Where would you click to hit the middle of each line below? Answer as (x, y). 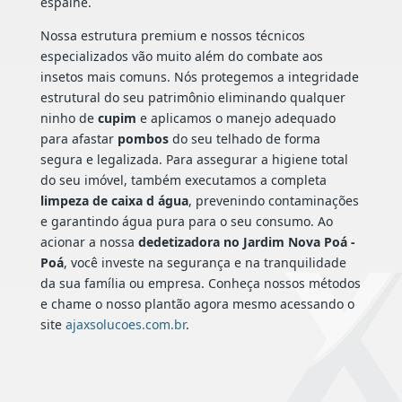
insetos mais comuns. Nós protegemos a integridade (199, 77)
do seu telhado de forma (244, 139)
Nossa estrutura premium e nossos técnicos (172, 36)
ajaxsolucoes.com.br (125, 325)
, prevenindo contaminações (273, 201)
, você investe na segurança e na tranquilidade (205, 263)
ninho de (69, 118)
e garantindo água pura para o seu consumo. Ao (186, 222)
